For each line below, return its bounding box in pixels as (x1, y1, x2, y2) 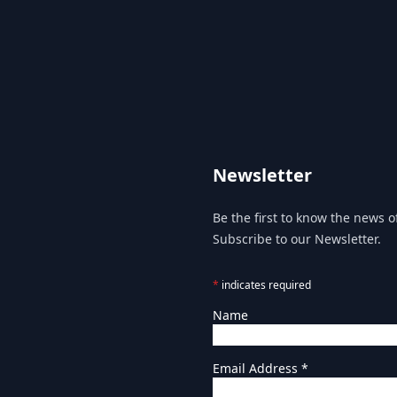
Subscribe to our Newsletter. (213, 230, 381, 247)
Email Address (213, 359, 301, 377)
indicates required (219, 276, 311, 292)
